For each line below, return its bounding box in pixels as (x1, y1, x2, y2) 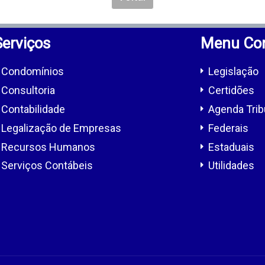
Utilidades (208, 159, 254, 172)
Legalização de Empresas (1, 121, 121, 134)
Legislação (208, 65, 258, 78)
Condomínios (1, 65, 64, 78)
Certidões (208, 84, 254, 97)
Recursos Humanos (1, 140, 95, 153)
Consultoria (1, 84, 55, 97)
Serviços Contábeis (1, 159, 93, 172)
